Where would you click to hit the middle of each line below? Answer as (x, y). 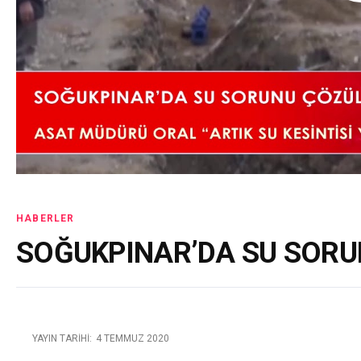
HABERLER (46, 218)
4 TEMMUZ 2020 (133, 338)
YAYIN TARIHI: (62, 338)
